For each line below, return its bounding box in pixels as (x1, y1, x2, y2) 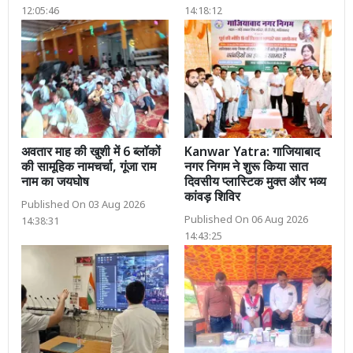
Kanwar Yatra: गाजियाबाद (184, 144, 320, 162)
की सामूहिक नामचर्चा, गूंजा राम (21, 159, 156, 176)
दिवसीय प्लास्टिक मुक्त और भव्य (184, 174, 326, 191)
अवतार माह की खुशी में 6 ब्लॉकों (21, 144, 161, 162)
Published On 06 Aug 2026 (184, 214, 308, 227)
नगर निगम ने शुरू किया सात (184, 159, 308, 176)
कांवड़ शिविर (184, 189, 240, 206)
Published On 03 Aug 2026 (21, 199, 145, 212)
